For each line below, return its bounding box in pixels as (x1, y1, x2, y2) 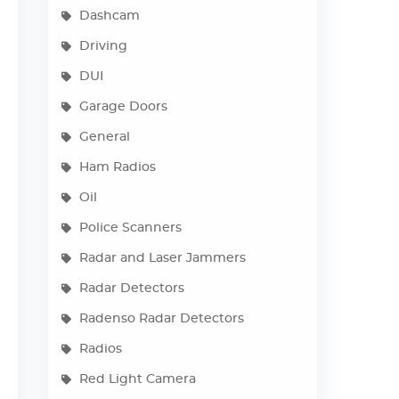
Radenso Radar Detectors (79, 313, 245, 325)
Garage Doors (79, 101, 168, 113)
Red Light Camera (79, 373, 197, 386)
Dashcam (79, 10, 141, 22)
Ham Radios (79, 161, 157, 174)
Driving (79, 40, 128, 53)
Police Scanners (79, 222, 183, 234)
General (79, 131, 131, 143)
